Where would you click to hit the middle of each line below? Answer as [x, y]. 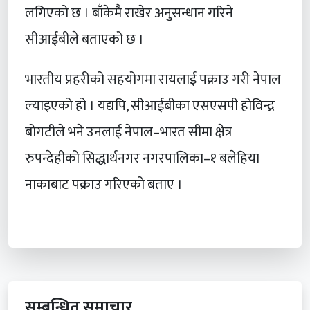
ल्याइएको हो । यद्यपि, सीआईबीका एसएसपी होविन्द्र [150, 106]
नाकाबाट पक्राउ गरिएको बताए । [104, 185]
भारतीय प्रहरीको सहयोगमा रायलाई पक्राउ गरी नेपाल [153, 80]
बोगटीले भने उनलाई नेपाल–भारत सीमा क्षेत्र [128, 133]
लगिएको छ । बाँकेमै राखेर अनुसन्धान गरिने [129, 13]
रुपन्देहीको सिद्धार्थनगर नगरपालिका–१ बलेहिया [142, 159]
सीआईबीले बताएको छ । [84, 40]
